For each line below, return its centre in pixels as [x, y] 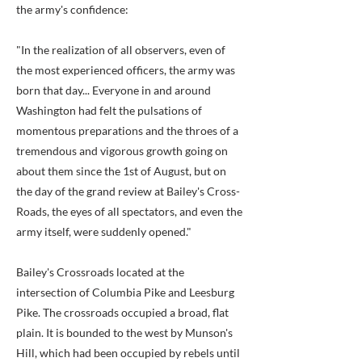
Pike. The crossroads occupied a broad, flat [122, 312]
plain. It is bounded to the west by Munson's [124, 333]
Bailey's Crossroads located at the [100, 272]
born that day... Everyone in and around [114, 90]
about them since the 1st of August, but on [121, 171]
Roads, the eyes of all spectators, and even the [129, 211]
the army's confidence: [72, 9]
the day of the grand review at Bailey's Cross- [128, 191]
